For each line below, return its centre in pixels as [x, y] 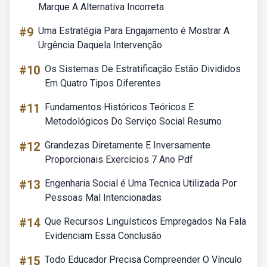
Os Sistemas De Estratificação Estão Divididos [143, 69]
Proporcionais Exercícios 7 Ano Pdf [119, 159]
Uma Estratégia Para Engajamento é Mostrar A [134, 31]
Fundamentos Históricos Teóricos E [119, 107]
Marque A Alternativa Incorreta [101, 7]
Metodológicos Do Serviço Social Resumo [133, 121]
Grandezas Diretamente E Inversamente [128, 145]
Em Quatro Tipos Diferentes [103, 83]
